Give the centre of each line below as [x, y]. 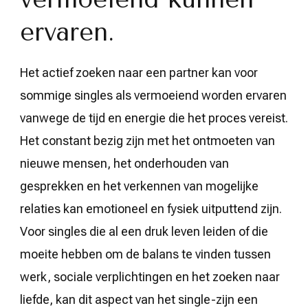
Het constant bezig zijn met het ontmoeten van [147, 140]
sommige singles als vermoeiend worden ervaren [153, 95]
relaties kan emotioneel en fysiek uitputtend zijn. [151, 208]
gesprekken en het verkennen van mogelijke [139, 186]
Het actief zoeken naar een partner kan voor [139, 72]
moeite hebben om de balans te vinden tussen [145, 254]
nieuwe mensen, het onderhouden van [124, 163]
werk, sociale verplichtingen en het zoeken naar [150, 276]
